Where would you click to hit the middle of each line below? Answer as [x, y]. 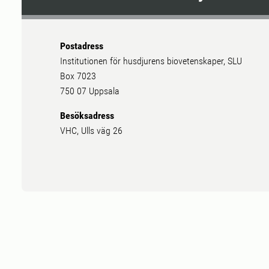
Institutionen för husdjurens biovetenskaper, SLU [151, 61]
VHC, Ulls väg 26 [91, 131]
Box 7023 [78, 76]
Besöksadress [87, 116]
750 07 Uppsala [90, 91]
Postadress [82, 46]
